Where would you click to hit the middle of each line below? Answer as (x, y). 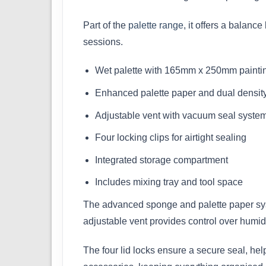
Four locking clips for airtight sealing (171, 138)
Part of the (106, 25)
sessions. (103, 42)
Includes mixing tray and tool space (169, 182)
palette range (156, 25)
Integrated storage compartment (161, 160)
